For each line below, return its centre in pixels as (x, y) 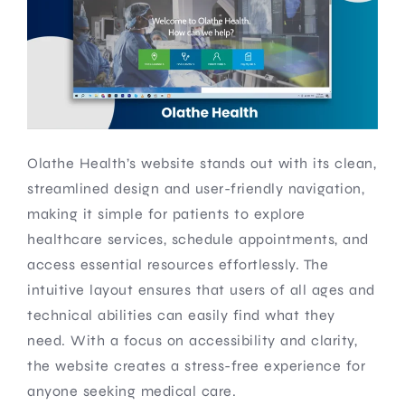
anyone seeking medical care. (132, 391)
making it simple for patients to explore (166, 213)
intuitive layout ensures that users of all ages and (201, 289)
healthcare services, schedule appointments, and (198, 239)
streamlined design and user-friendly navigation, (196, 188)
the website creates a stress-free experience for (196, 365)
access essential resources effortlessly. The (178, 264)
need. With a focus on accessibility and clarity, (192, 340)
